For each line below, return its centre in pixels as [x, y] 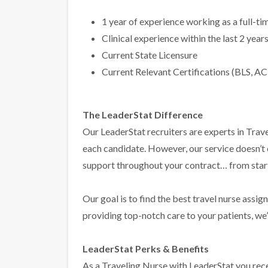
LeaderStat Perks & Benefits [146, 249]
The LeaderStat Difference [143, 115]
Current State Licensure [150, 55]
